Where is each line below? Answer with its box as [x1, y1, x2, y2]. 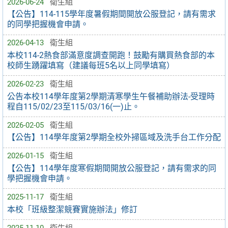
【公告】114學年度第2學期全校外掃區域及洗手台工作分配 [7, 132, 221, 142]
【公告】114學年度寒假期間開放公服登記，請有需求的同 [7, 163, 216, 173]
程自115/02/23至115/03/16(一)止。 [7, 101, 140, 111]
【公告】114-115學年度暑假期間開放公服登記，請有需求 [7, 9, 216, 19]
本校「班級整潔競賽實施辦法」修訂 [7, 204, 137, 214]
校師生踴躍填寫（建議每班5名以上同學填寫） [7, 60, 175, 70]
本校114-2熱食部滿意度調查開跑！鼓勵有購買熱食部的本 [7, 50, 215, 60]
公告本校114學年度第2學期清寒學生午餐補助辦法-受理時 [7, 91, 215, 101]
